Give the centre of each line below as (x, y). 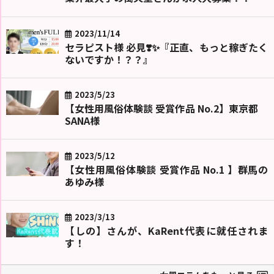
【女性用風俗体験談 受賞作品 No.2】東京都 (166, 108)
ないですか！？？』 (109, 59)
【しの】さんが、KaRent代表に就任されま (166, 230)
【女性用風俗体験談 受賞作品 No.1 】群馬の (166, 169)
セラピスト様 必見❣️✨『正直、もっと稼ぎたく (166, 47)
